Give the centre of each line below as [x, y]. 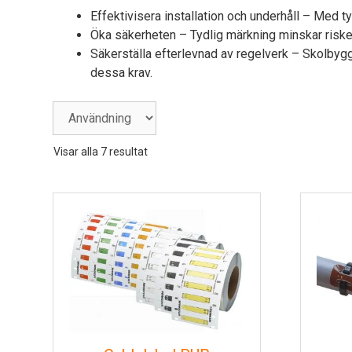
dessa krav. [121, 73]
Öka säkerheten [133, 35]
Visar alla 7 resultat [101, 152]
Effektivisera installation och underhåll [195, 16]
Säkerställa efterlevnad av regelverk [189, 54]
